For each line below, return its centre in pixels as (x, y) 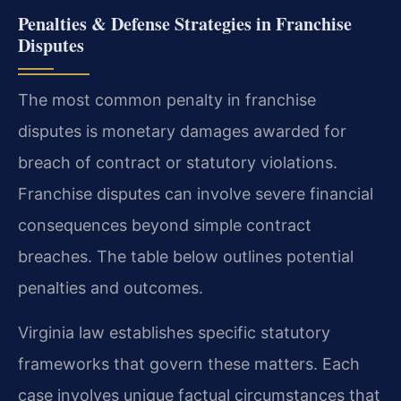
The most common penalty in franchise (167, 100)
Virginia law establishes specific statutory (174, 332)
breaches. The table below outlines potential (186, 257)
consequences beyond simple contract (165, 226)
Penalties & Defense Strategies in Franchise (185, 24)
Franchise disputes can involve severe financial (196, 194)
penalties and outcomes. (111, 288)
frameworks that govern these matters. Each (189, 363)
